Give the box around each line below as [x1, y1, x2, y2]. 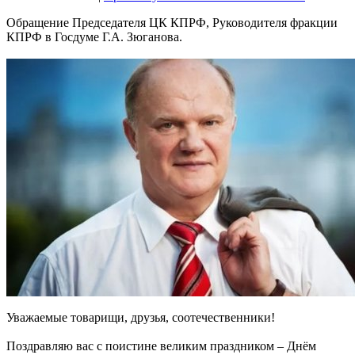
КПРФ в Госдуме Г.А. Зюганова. [6, 30, 182, 44]
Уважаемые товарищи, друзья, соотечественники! [6, 311, 275, 325]
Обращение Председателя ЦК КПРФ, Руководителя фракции [6, 16, 338, 30]
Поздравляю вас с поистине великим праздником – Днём [6, 339, 316, 353]
